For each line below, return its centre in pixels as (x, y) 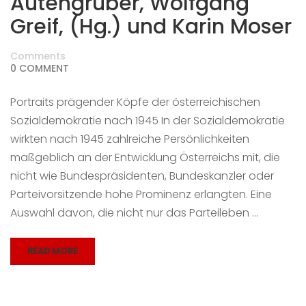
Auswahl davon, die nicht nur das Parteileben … (134, 213)
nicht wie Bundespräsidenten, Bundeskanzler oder (142, 176)
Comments (38, 56)
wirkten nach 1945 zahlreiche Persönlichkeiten (130, 139)
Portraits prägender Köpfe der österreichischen (135, 102)
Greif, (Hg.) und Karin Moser (151, 27)
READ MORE (53, 251)
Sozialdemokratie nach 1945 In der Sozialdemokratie (148, 121)
